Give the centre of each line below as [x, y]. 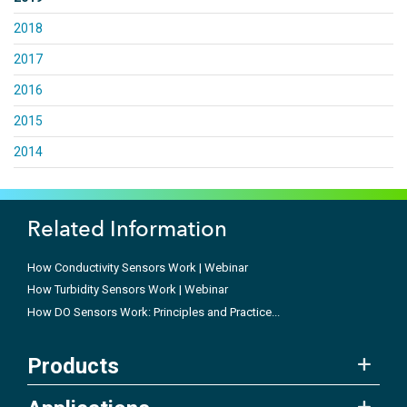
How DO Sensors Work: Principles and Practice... [154, 312]
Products [73, 367]
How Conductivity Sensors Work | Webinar [138, 267]
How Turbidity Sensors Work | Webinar [128, 290]
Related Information [127, 228]
